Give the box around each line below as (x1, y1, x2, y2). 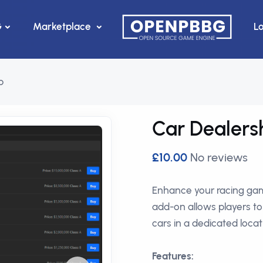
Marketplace (33, 20, 93, 32)
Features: (152, 250, 194, 262)
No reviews (190, 150, 248, 164)
